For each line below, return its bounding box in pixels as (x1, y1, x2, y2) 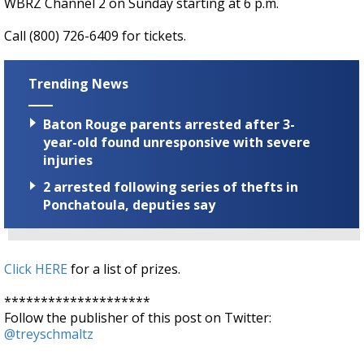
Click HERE (4, 260, 67, 279)
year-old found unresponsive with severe (43, 133, 310, 152)
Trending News (28, 75, 128, 93)
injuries (43, 151, 93, 170)
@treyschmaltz (4, 325, 93, 344)
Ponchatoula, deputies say (43, 196, 215, 214)
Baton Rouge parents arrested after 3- (43, 115, 295, 134)
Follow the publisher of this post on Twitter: (4, 309, 271, 327)
